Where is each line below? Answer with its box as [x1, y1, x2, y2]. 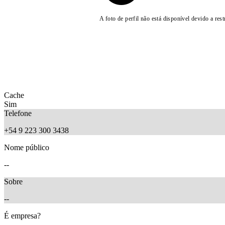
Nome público [4, 143, 49, 152]
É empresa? [4, 211, 41, 220]
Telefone [4, 108, 32, 118]
